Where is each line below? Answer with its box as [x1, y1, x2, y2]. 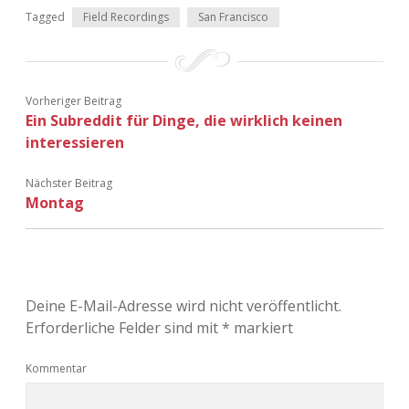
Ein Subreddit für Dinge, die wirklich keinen [26, 110, 342, 131]
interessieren [26, 132, 124, 153]
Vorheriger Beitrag [26, 93, 121, 110]
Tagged [26, 9, 65, 26]
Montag [26, 193, 84, 214]
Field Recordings [83, 9, 169, 26]
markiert [230, 318, 293, 339]
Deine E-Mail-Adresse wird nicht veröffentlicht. [26, 296, 341, 317]
